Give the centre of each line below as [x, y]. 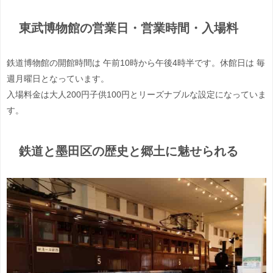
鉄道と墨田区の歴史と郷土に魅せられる [128, 151]
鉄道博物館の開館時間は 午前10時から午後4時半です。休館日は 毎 [136, 63]
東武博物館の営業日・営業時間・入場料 [128, 28]
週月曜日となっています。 [58, 79]
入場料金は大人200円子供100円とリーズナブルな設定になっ [124, 95]
